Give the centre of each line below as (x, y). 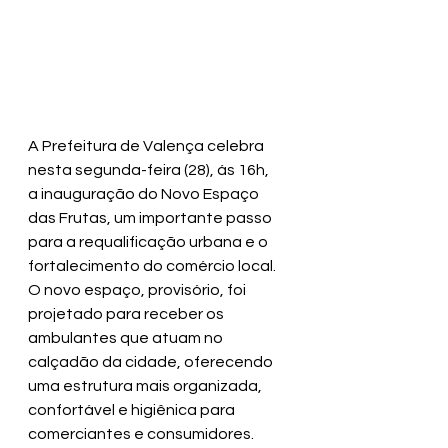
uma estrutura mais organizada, (146, 386)
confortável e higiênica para (133, 410)
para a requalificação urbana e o (149, 242)
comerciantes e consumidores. (141, 434)
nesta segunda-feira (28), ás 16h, (150, 170)
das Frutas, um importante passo (151, 218)
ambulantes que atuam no (127, 338)
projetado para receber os (127, 314)
